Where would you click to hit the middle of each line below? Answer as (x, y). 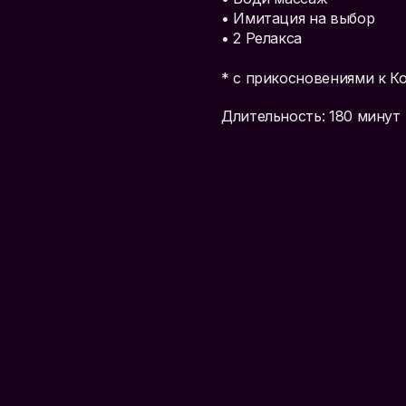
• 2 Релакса (262, 38)
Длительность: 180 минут (311, 116)
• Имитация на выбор (298, 18)
